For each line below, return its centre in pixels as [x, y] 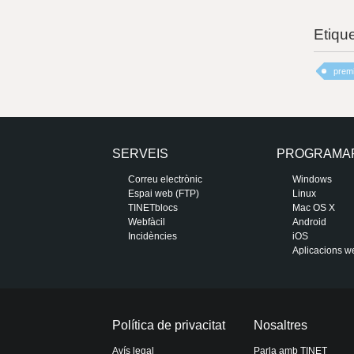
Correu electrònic [165, 180]
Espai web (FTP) [164, 194]
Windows [313, 180]
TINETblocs [153, 208]
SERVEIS [140, 154]
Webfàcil [147, 222]
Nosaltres [281, 326]
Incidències [153, 237]
